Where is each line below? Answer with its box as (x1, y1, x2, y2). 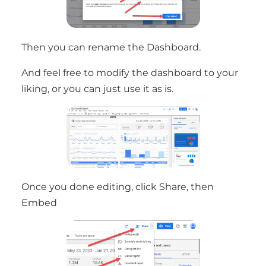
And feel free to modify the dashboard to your (21, 67, 238, 78)
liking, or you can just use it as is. (21, 83, 173, 94)
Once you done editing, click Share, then (21, 181, 214, 192)
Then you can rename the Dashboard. (21, 42, 201, 53)
